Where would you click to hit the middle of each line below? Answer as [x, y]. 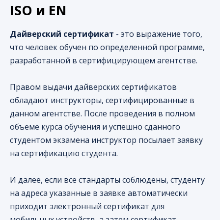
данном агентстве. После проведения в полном [102, 113]
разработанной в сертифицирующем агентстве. [104, 60]
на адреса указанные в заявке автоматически [99, 193]
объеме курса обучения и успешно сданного [95, 126]
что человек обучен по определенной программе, [107, 47]
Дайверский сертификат [62, 34]
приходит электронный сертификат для [87, 206]
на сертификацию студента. [64, 153]
